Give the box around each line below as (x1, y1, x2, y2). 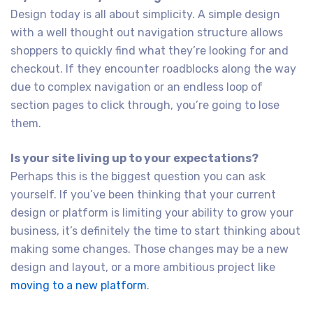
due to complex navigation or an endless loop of (10, 80, 263, 94)
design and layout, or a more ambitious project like (10, 261, 275, 275)
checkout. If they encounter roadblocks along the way (10, 62, 296, 76)
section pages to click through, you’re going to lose (10, 99, 279, 112)
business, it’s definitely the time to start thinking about (10, 224, 300, 238)
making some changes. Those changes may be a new (10, 242, 289, 256)
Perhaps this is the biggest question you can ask (10, 170, 265, 184)
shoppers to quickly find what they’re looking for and (10, 44, 289, 58)
